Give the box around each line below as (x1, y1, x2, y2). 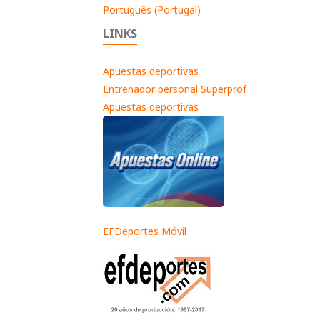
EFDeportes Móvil (103, 224, 186, 239)
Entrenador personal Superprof (103, 82, 246, 96)
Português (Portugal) (103, 2, 201, 16)
